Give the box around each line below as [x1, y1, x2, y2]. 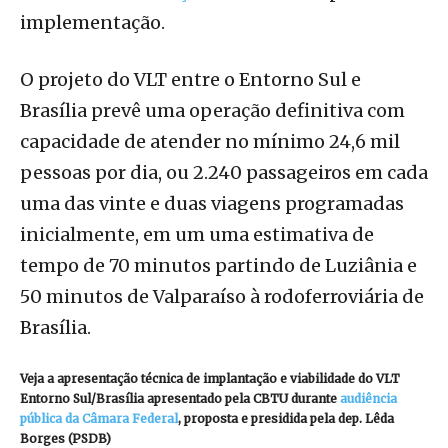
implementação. [20, 11, 165, 34]
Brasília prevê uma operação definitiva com [20, 99, 405, 122]
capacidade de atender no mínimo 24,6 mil [20, 130, 400, 153]
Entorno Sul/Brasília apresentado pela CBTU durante [20, 391, 340, 406]
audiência [340, 391, 397, 406]
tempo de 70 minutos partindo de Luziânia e [20, 254, 417, 277]
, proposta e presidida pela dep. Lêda [178, 411, 394, 426]
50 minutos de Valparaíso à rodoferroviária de [20, 285, 424, 308]
